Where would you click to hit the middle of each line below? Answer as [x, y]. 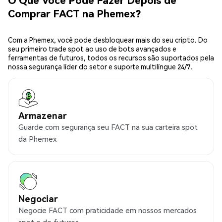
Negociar [38, 199]
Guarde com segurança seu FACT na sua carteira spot [108, 127]
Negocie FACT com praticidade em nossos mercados [108, 210]
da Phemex [37, 139]
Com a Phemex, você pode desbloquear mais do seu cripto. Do [108, 40]
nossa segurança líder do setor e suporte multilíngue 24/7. [100, 67]
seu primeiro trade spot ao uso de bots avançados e [92, 49]
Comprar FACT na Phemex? [74, 13]
